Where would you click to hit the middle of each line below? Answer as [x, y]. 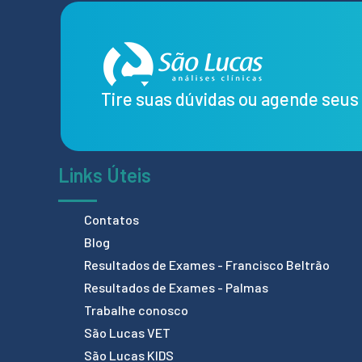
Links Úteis [105, 175]
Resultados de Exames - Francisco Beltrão [207, 264]
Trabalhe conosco [136, 309]
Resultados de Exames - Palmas [176, 287]
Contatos [112, 219]
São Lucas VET [127, 332]
